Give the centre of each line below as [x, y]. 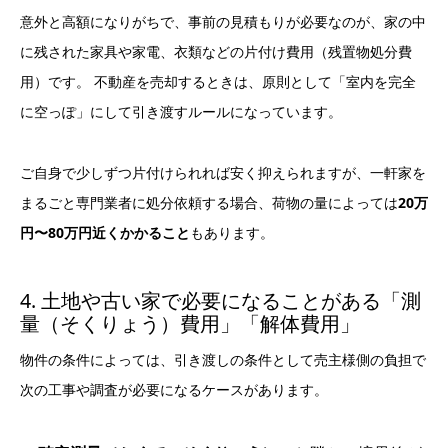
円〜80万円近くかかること [105, 233]
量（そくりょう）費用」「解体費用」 [190, 324]
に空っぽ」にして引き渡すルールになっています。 [181, 112]
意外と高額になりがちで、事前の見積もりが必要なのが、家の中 [223, 22]
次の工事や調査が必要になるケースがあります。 [174, 390]
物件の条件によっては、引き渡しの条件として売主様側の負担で [223, 360]
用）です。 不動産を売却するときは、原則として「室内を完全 [218, 82]
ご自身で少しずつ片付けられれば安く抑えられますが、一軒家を [223, 173]
